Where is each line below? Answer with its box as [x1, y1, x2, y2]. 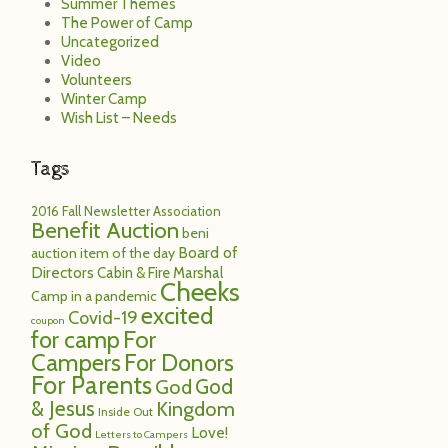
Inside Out [98, 403, 153, 419]
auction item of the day [31, 244, 175, 261]
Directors [31, 262, 94, 282]
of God [31, 417, 92, 443]
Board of [178, 242, 238, 262]
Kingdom [156, 395, 235, 421]
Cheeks [160, 275, 240, 308]
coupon [31, 313, 65, 327]
